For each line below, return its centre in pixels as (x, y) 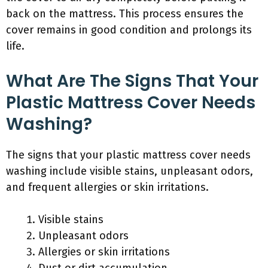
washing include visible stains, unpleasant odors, (130, 171)
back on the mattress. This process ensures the (125, 14)
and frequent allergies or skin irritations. (107, 187)
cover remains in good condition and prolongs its (129, 30)
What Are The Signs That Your (132, 81)
